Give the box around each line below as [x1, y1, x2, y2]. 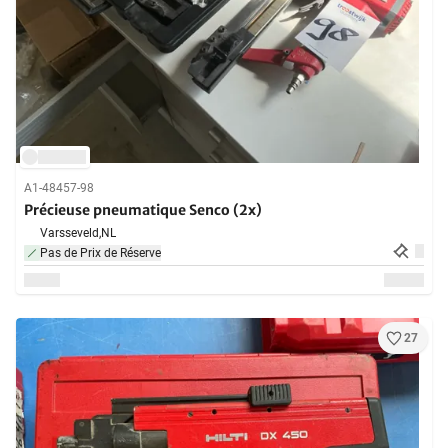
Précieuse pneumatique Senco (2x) [24, 201, 262, 220]
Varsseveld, [40, 226, 101, 241]
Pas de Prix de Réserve [40, 246, 161, 261]
